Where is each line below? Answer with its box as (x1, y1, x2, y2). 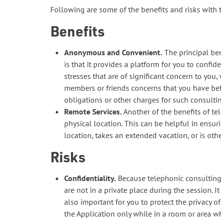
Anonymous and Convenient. (64, 47, 162, 57)
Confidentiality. (64, 173, 116, 183)
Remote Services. (64, 107, 122, 116)
